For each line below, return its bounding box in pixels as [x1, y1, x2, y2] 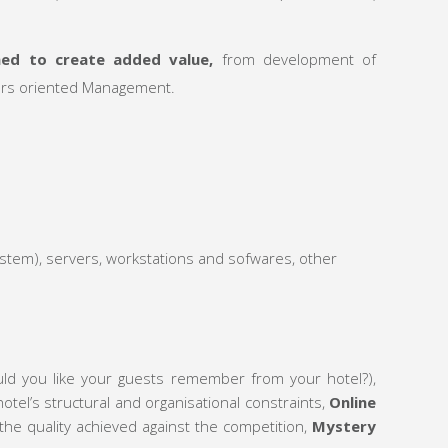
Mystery [312, 416, 377, 437]
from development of [213, 49, 376, 70]
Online [329, 392, 376, 413]
